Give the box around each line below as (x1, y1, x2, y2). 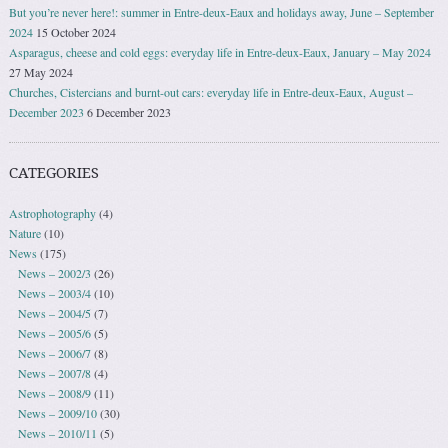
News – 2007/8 (17, 364, 91, 381)
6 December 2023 (87, 103, 172, 120)
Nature (9, 224, 42, 241)
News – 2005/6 (17, 324, 91, 341)
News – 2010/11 (17, 424, 97, 441)
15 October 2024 (36, 23, 117, 40)
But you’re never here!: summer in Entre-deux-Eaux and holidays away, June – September (9, 3, 435, 20)
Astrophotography (9, 204, 97, 221)
